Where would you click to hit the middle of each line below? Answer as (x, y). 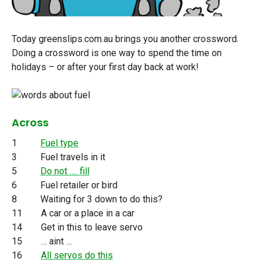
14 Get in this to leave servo (77, 227)
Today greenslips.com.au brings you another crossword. (125, 39)
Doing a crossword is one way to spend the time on (117, 53)
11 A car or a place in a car (73, 213)
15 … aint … (42, 242)
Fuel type (59, 143)
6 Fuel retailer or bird (65, 185)
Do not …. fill (65, 171)
